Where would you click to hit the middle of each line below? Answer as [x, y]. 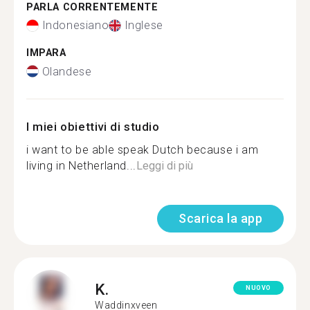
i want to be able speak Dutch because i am [143, 149]
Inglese [144, 25]
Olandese [67, 71]
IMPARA [46, 53]
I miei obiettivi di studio [93, 126]
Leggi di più [164, 165]
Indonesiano [75, 25]
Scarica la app [220, 218]
